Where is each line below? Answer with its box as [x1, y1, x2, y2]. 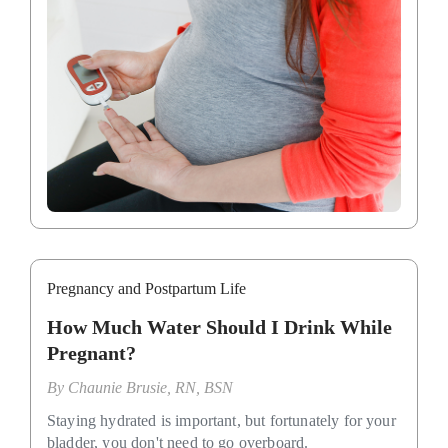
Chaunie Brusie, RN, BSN [68, 379, 233, 397]
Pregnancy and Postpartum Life [47, 280, 246, 298]
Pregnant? [47, 342, 136, 365]
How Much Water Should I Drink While [47, 316, 392, 339]
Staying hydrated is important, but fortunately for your [47, 412, 396, 430]
